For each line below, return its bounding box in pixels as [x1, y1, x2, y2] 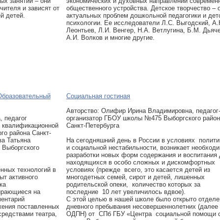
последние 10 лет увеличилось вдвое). [66, 188, 186, 195]
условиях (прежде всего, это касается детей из [66, 166, 210, 173]
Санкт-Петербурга [66, 122, 119, 129]
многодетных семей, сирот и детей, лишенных [66, 173, 205, 181]
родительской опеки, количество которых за [66, 181, 200, 188]
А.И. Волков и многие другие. [66, 34, 155, 41]
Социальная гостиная [66, 92, 130, 100]
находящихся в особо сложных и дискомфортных [66, 159, 215, 166]
